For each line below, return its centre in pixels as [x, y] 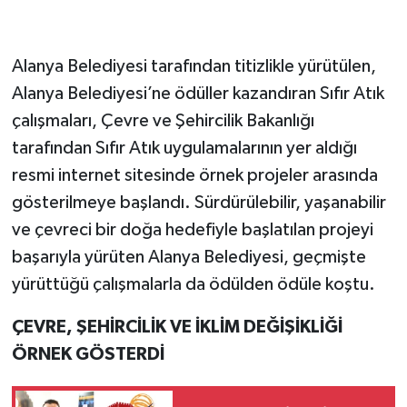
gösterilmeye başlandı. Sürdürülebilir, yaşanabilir [199, 203]
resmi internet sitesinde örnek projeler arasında [194, 176]
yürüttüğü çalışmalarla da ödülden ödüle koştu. [193, 285]
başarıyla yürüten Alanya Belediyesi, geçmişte [189, 258]
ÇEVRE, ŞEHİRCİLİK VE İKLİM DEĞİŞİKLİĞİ [177, 328]
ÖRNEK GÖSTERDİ [88, 355]
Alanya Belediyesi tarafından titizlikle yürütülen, [194, 67]
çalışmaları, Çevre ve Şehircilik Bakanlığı [163, 121]
